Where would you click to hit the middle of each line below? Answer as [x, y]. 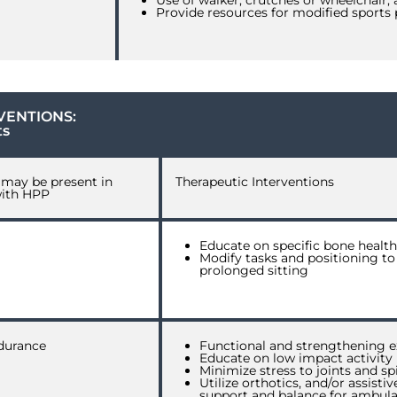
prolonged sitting [254, 270]
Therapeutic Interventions [255, 182]
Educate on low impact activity [296, 358]
